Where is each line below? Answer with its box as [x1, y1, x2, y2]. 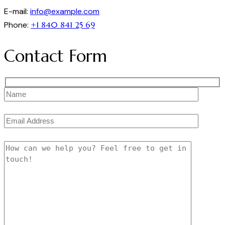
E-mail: [4, 6, 30, 17]
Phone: [4, 19, 31, 30]
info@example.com [30, 6, 99, 17]
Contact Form [4, 45, 107, 66]
